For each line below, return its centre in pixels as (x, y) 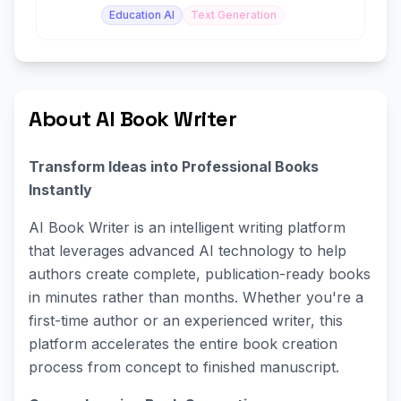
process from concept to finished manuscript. (184, 367)
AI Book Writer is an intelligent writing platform (187, 227)
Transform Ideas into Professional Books (174, 166)
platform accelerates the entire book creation (183, 344)
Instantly (60, 190)
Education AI (142, 15)
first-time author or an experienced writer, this (186, 320)
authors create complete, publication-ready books (200, 274)
